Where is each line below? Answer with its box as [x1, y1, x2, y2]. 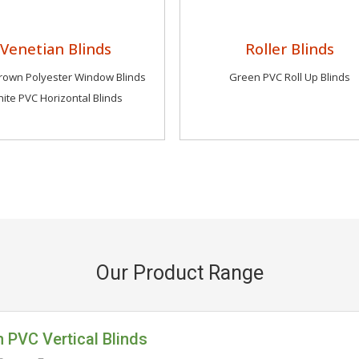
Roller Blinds [244, 38, 334, 58]
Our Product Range [95, 261, 264, 284]
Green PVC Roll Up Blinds [228, 70, 350, 84]
